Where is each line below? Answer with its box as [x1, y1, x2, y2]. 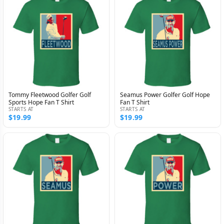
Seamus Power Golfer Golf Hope [120, 90, 210, 99]
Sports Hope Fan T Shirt [8, 98, 74, 107]
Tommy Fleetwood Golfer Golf [8, 90, 91, 99]
